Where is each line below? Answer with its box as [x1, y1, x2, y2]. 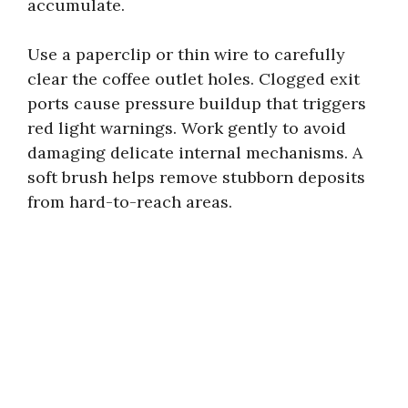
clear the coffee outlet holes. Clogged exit [27, 67, 360, 89]
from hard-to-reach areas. [27, 190, 232, 212]
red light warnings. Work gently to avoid [27, 117, 346, 138]
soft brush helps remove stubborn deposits [27, 166, 365, 188]
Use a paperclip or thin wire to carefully [27, 43, 345, 65]
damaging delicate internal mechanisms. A [27, 141, 362, 163]
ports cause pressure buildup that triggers [27, 92, 366, 114]
